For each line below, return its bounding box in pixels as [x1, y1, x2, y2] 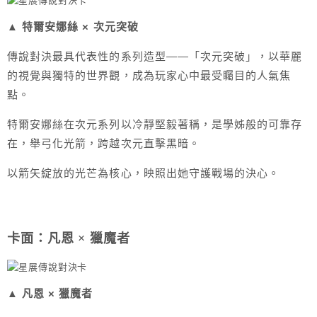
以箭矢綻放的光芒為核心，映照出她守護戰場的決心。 [7, 167, 280, 180]
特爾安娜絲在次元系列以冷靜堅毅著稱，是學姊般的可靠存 [7, 118, 303, 131]
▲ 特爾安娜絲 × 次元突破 [7, 21, 139, 33]
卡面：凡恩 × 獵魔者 [7, 231, 131, 246]
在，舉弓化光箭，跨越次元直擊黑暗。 [7, 137, 200, 150]
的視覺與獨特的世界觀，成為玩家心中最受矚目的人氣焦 [7, 69, 292, 82]
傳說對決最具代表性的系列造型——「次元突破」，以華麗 [7, 50, 303, 63]
